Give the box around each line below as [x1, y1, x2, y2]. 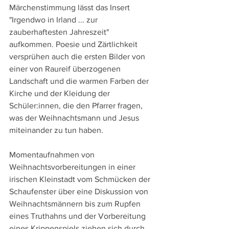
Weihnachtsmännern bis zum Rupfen [9, 199, 143, 209]
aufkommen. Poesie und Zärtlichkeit [9, 40, 140, 49]
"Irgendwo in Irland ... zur [9, 15, 100, 25]
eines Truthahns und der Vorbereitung [9, 212, 148, 221]
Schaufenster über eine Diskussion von [9, 187, 150, 196]
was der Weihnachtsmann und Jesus [9, 113, 141, 123]
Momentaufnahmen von [9, 150, 97, 159]
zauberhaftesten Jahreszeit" [9, 28, 111, 37]
